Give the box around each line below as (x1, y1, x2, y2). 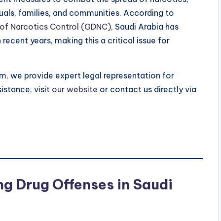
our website (52, 84, 98, 94)
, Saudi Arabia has (111, 21, 179, 32)
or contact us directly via (98, 84, 196, 94)
